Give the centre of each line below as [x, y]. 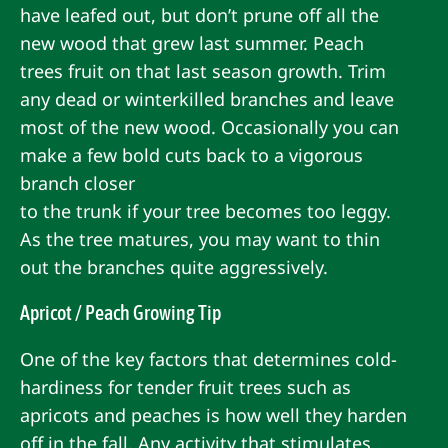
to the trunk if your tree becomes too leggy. [205, 210]
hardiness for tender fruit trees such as [185, 386]
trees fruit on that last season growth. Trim [203, 70]
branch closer [77, 182]
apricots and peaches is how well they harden [213, 414]
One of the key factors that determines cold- [208, 358]
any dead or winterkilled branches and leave [207, 98]
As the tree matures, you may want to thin [200, 238]
